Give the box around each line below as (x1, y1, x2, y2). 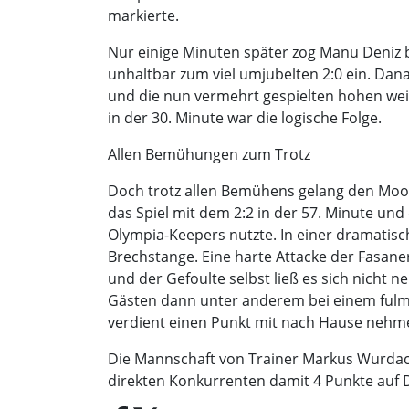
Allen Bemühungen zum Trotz (108, 144, 310, 164)
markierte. (108, 5, 179, 26)
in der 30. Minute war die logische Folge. (108, 108, 382, 128)
